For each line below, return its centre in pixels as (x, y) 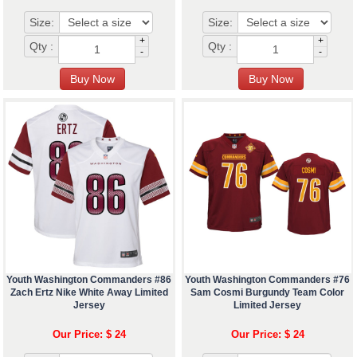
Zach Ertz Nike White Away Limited (89, 293)
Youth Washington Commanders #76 (268, 280)
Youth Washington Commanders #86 (89, 280)
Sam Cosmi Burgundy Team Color (268, 293)
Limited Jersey (268, 306)
